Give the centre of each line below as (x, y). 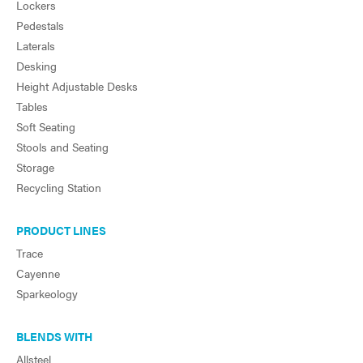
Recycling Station (59, 188)
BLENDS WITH (54, 337)
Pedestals (40, 26)
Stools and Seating (62, 147)
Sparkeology (47, 294)
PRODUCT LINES (61, 231)
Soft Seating (46, 127)
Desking (36, 66)
